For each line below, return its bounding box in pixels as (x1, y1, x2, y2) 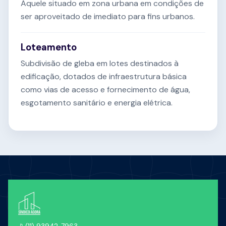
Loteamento (21, 41, 77, 54)
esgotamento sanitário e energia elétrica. (21, 97, 173, 108)
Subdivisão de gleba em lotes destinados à (21, 58, 179, 69)
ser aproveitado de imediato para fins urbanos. (21, 11, 195, 22)
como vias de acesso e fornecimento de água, (21, 84, 190, 95)
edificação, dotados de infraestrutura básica (21, 71, 187, 82)
